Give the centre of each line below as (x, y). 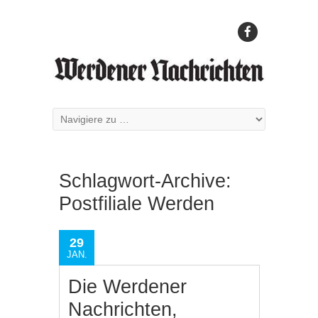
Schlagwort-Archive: (145, 181)
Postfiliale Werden (137, 204)
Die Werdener (128, 287)
